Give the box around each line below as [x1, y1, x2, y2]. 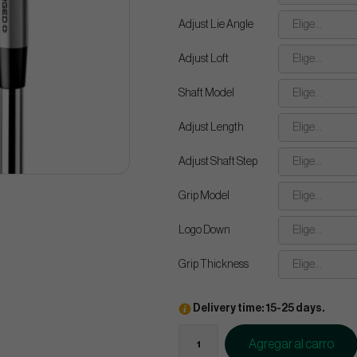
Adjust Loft [178, 53, 229, 65]
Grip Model [178, 190, 229, 202]
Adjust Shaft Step [178, 156, 257, 167]
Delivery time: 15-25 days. [191, 303, 324, 315]
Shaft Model [178, 88, 234, 99]
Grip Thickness [178, 259, 249, 270]
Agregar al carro [249, 338, 334, 351]
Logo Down [178, 225, 230, 236]
